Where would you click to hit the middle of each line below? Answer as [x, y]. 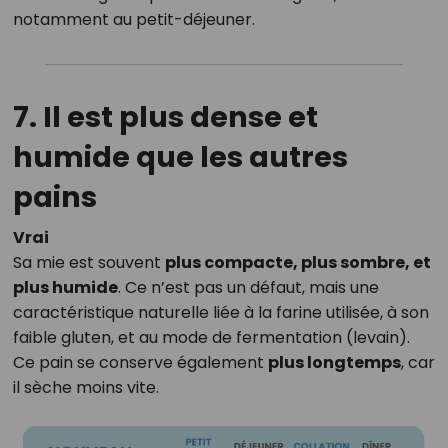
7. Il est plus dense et [165, 117]
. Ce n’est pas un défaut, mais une [248, 288]
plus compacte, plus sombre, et [297, 263]
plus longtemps [334, 363]
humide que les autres [180, 157]
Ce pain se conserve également [140, 363]
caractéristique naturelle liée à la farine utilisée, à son [220, 313]
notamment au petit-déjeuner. [133, 20]
